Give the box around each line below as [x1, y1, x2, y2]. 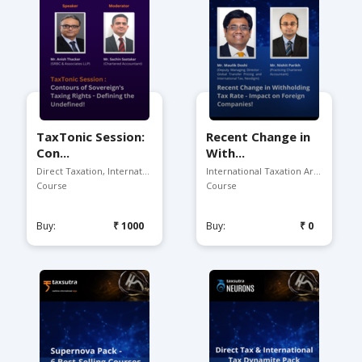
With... [206, 145, 245, 161]
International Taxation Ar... [206, 165, 321, 177]
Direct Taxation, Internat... [36, 165, 149, 177]
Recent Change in [206, 128, 310, 145]
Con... [36, 145, 69, 161]
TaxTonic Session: [36, 128, 145, 145]
